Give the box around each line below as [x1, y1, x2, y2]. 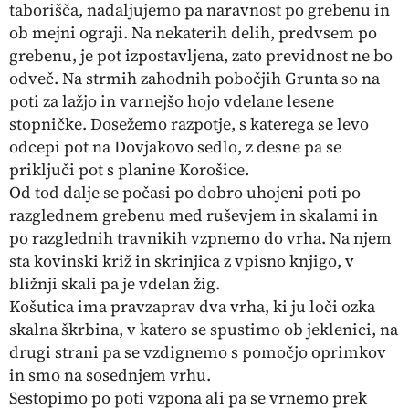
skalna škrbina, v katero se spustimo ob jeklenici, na [9, 318, 398, 341]
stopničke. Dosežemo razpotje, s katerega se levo [9, 112, 369, 135]
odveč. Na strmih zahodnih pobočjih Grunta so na [9, 67, 380, 89]
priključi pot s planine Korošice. [9, 158, 249, 181]
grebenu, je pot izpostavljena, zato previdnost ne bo [9, 44, 393, 67]
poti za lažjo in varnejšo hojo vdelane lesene [9, 89, 334, 112]
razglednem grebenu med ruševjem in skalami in [9, 204, 378, 226]
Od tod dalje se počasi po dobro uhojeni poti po [9, 181, 361, 204]
